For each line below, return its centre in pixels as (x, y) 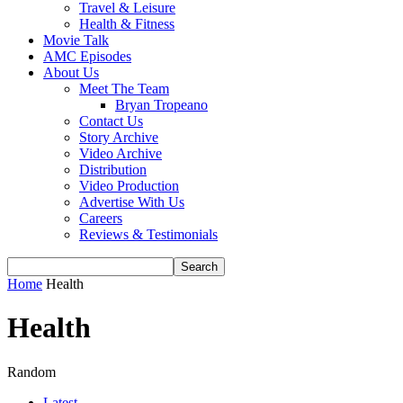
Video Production (129, 186)
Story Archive (119, 137)
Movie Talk (76, 40)
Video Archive (121, 153)
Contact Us (111, 121)
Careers (101, 218)
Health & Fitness (127, 24)
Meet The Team (124, 89)
